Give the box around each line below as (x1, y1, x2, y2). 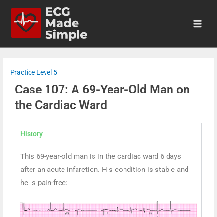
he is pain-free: (20, 178, 68, 187)
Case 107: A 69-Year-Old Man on (15, 82, 190, 97)
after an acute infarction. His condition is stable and (20, 165, 189, 174)
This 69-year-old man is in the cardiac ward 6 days (20, 152, 182, 161)
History (20, 130, 43, 138)
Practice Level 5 (10, 68, 58, 77)
